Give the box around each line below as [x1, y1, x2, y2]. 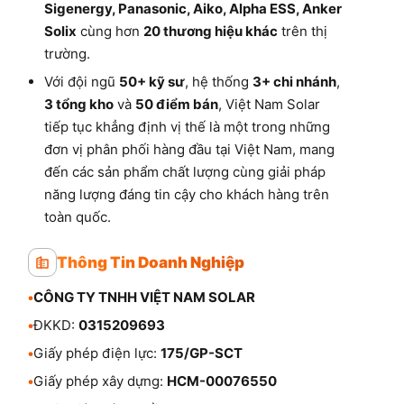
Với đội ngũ [44, 72, 119, 90]
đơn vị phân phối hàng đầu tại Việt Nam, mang [44, 140, 335, 158]
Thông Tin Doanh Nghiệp [57, 252, 244, 271]
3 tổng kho [44, 95, 114, 113]
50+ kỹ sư [119, 72, 185, 90]
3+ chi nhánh [252, 72, 336, 90]
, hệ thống [185, 72, 252, 90]
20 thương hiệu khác [143, 22, 278, 40]
